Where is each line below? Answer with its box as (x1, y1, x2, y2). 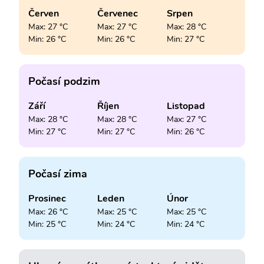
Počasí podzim (28, 74, 100, 88)
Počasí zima (28, 166, 87, 181)
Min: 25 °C (28, 218, 66, 230)
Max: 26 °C (28, 206, 68, 217)
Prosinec (28, 192, 66, 205)
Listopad (166, 99, 205, 113)
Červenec (97, 6, 138, 20)
